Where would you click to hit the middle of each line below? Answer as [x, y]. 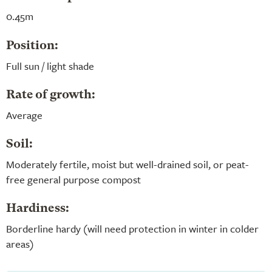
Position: [32, 46]
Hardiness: [38, 209]
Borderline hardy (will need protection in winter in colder [132, 228]
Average [24, 115]
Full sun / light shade [50, 66]
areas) [20, 243]
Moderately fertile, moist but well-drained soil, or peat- [127, 164]
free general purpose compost [73, 179]
